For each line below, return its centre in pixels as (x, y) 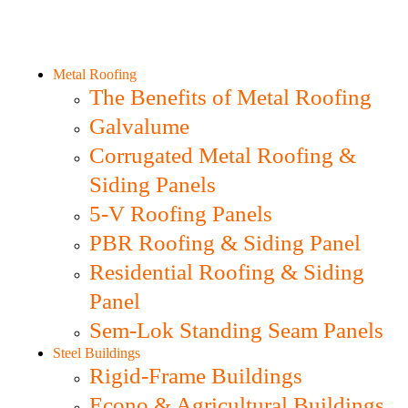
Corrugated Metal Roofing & (223, 156)
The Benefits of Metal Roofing (230, 97)
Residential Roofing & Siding (227, 272)
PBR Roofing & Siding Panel (225, 243)
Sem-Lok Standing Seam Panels (236, 331)
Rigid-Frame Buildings (196, 376)
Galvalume (139, 127)
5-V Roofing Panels (181, 214)
